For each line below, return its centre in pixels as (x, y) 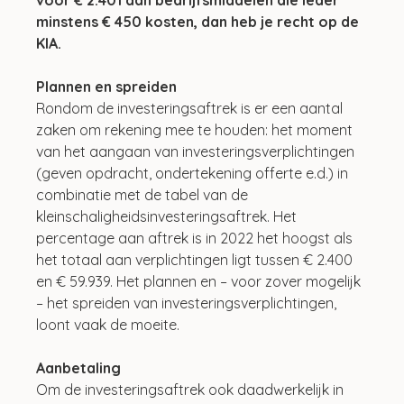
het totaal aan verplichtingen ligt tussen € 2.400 (197, 259)
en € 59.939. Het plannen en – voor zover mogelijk (201, 281)
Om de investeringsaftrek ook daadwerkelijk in (192, 389)
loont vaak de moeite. (108, 324)
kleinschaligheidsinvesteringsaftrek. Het (169, 216)
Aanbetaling (79, 367)
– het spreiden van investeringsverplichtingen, (188, 303)
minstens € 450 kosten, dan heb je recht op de (200, 21)
